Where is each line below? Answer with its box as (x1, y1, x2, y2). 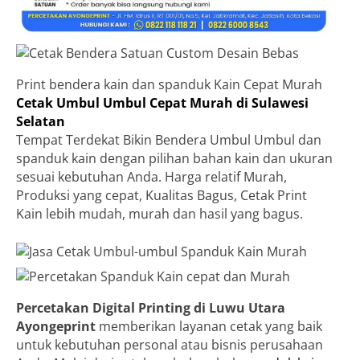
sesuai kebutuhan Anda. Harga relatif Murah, (16, 168, 287, 186)
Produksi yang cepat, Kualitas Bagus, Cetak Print (16, 186, 307, 205)
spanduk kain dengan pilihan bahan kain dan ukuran (16, 149, 333, 168)
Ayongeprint (16, 317, 96, 336)
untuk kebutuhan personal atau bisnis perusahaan (16, 336, 323, 354)
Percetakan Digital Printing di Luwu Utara (16, 299, 285, 317)
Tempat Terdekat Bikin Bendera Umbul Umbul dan (16, 131, 321, 149)
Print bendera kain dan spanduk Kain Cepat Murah (16, 76, 322, 94)
